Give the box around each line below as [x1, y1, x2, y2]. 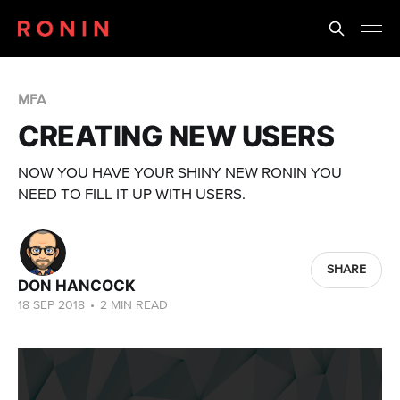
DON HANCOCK [18, 277, 136, 295]
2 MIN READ [96, 299, 168, 312]
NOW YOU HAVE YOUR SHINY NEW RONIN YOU [18, 166, 342, 181]
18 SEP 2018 [18, 299, 85, 312]
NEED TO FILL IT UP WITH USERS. [18, 187, 246, 203]
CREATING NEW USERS [18, 119, 335, 154]
